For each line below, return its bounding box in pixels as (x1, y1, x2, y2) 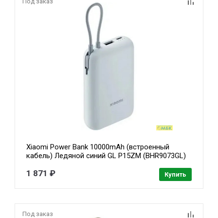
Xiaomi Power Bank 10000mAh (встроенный (26, 142, 170, 151)
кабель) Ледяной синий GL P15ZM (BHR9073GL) (26, 151, 186, 160)
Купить (164, 170, 186, 178)
